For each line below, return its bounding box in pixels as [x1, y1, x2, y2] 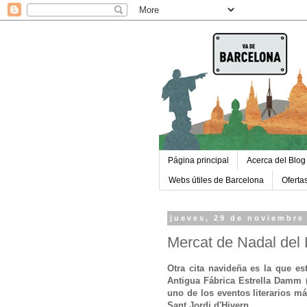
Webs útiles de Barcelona [169, 175, 264, 185]
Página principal [168, 156, 229, 166]
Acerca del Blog [247, 156, 306, 166]
